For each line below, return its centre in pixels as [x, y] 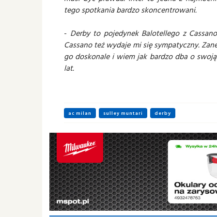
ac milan [80, 113]
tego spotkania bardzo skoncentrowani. [130, 10]
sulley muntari [123, 113]
